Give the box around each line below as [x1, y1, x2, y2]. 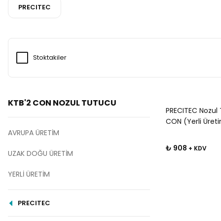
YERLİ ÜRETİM [8, 169, 50, 179]
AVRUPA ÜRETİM [8, 128, 59, 138]
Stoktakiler [33, 53, 67, 62]
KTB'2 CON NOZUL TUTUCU [8, 97, 116, 109]
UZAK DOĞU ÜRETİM [8, 148, 73, 158]
